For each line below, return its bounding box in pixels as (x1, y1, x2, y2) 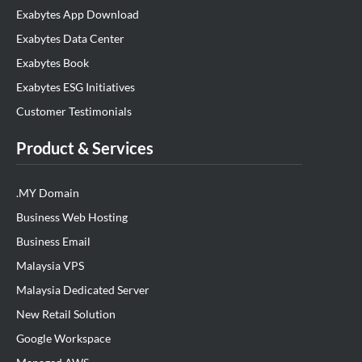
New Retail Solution (16, 307, 116, 322)
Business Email (16, 234, 90, 249)
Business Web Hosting (16, 210, 128, 225)
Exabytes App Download (16, 7, 139, 22)
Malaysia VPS (16, 259, 84, 273)
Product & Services (16, 138, 154, 158)
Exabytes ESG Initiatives (16, 80, 135, 95)
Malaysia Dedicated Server (16, 283, 149, 297)
